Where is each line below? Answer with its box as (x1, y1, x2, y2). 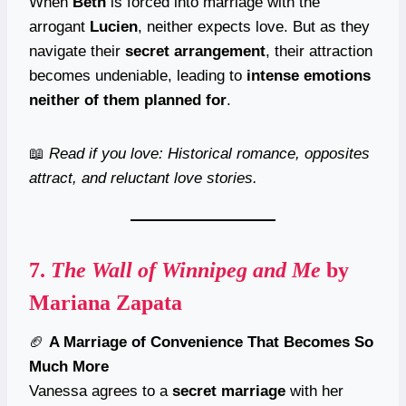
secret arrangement (125, 42, 266, 60)
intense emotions (246, 66, 371, 84)
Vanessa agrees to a (29, 382, 172, 400)
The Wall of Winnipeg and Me (51, 257, 321, 282)
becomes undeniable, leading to (29, 66, 246, 84)
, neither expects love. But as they (138, 17, 370, 35)
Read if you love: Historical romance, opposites (49, 144, 370, 162)
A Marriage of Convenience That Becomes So (49, 333, 373, 351)
